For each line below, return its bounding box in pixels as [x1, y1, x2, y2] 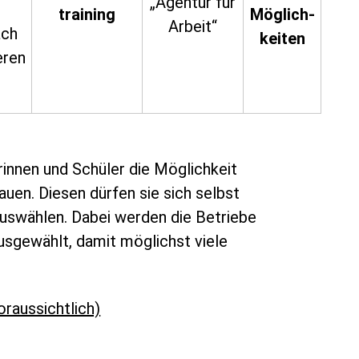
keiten [259, 29, 305, 48]
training [58, 5, 116, 24]
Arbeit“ [168, 17, 218, 36]
